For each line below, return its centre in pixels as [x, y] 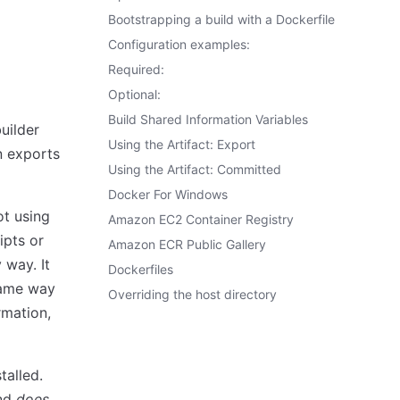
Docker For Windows [168, 194]
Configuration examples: [179, 44]
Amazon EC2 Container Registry [201, 219]
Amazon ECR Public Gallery [187, 244]
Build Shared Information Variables [208, 119]
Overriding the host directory [192, 294]
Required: [136, 69]
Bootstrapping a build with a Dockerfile [221, 19]
